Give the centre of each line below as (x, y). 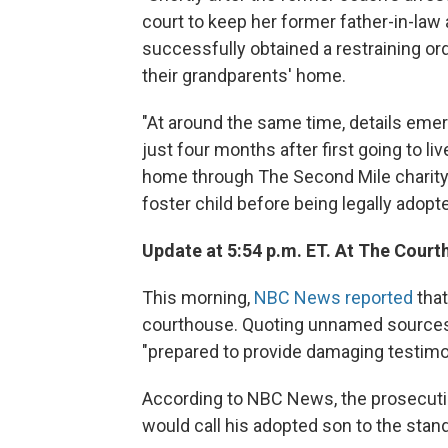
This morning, (198, 297)
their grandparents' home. (244, 75)
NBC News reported (333, 297)
